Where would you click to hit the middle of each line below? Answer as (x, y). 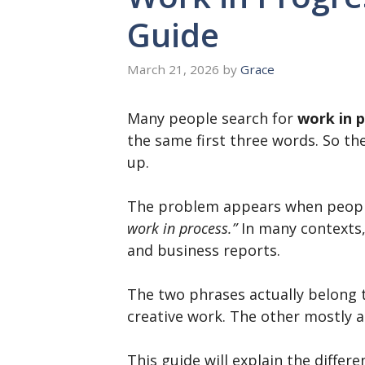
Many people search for (212, 119)
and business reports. (204, 251)
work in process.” (182, 229)
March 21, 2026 (173, 70)
